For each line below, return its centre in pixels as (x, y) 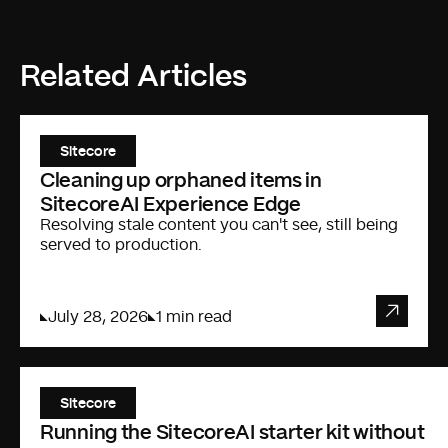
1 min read (194, 316)
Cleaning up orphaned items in (181, 178)
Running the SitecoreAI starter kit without (232, 430)
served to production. (121, 244)
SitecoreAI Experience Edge (170, 202)
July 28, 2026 (98, 316)
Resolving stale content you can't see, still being (219, 224)
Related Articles (133, 73)
